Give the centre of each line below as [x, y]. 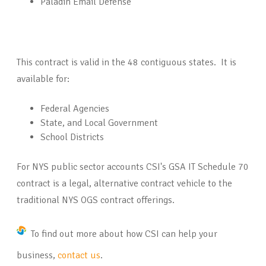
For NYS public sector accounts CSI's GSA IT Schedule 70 [133, 167]
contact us [79, 256]
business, [37, 256]
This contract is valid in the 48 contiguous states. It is [126, 63]
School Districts [72, 137]
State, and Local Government [99, 123]
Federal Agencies [75, 109]
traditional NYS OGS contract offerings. [96, 200]
